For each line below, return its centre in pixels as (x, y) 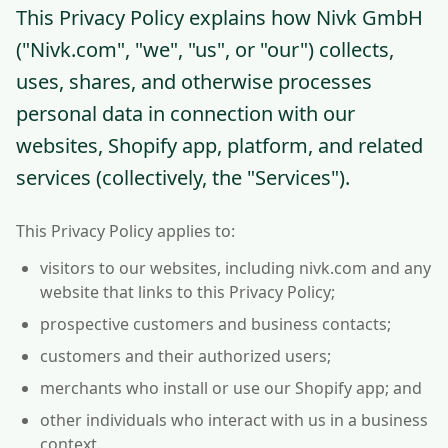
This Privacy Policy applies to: (125, 231)
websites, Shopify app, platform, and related (219, 145)
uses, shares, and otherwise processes (194, 81)
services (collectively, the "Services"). (183, 177)
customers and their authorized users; (185, 356)
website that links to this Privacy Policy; (187, 292)
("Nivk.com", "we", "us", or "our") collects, (205, 49)
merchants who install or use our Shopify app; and (231, 388)
